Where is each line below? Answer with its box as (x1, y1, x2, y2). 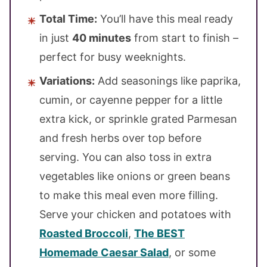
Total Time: (39, 12, 97, 25)
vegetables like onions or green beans (39, 169, 230, 182)
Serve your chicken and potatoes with (39, 207, 231, 221)
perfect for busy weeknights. (39, 50, 186, 63)
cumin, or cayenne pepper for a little (39, 93, 222, 106)
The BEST (134, 226, 185, 240)
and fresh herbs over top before (39, 131, 201, 144)
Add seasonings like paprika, (95, 74, 241, 87)
